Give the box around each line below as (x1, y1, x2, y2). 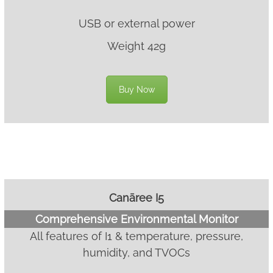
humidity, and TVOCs (83, 246, 190, 260)
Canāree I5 (109, 191, 164, 205)
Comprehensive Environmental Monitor (35, 213, 238, 226)
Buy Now (118, 85, 155, 95)
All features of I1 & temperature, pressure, (30, 230, 243, 243)
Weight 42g (107, 40, 166, 53)
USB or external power (78, 17, 195, 30)
